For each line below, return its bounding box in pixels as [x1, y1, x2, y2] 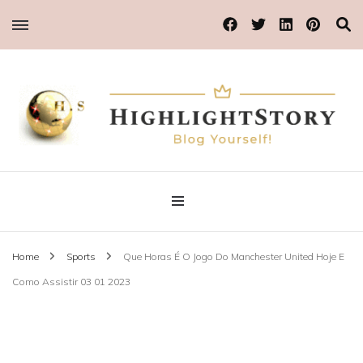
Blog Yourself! [12, 140, 73, 153]
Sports [66, 250, 98, 263]
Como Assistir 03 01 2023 [12, 275, 130, 288]
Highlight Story [12, 154, 187, 198]
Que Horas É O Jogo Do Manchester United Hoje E [123, 250, 344, 263]
